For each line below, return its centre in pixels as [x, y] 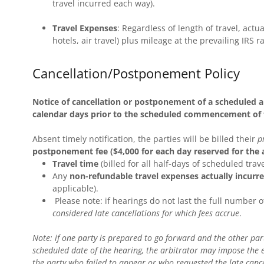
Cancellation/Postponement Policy [136, 73]
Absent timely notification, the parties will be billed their [145, 139]
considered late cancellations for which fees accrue [146, 213]
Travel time [75, 164]
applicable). [75, 188]
